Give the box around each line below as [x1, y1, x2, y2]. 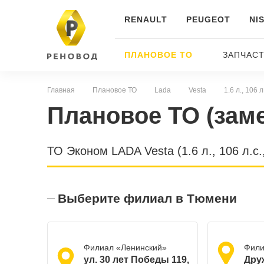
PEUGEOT [186, 15, 230, 24]
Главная [50, 86, 75, 94]
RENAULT [124, 15, 167, 24]
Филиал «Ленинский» [83, 243, 167, 252]
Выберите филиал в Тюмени [57, 192, 237, 205]
